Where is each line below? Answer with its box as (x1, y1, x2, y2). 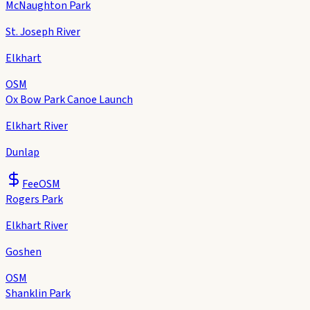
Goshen (6, 244, 42, 259)
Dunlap (6, 144, 39, 160)
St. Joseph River (6, 24, 80, 39)
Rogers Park (6, 191, 63, 207)
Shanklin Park (6, 285, 71, 301)
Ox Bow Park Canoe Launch (6, 91, 133, 107)
